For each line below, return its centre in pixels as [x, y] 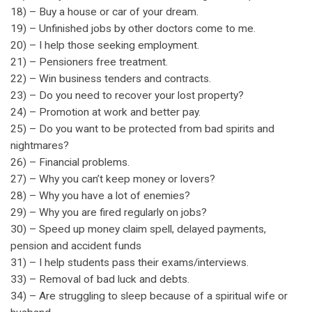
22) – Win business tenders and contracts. [111, 78]
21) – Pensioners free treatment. [89, 62]
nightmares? [40, 145]
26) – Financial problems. [70, 162]
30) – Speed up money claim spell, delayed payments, [138, 229]
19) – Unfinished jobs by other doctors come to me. [133, 28]
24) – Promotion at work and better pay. [106, 112]
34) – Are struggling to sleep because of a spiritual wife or [149, 296]
